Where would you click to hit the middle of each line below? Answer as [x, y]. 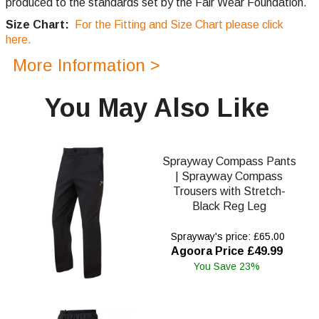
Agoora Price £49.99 [226, 251]
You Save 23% [226, 267]
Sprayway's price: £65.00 [226, 237]
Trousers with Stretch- [229, 192]
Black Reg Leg [229, 206]
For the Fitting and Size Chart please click [179, 25]
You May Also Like [157, 108]
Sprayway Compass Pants [229, 162]
